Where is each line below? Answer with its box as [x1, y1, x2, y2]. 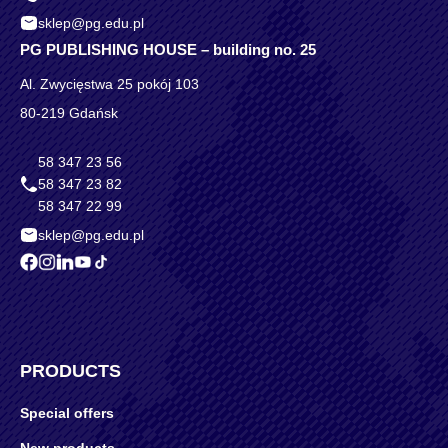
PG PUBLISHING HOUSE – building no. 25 [20, 41, 316, 59]
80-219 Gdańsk [20, 105, 118, 122]
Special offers [20, 405, 114, 422]
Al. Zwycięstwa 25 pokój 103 [20, 76, 199, 93]
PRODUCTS [20, 361, 121, 382]
